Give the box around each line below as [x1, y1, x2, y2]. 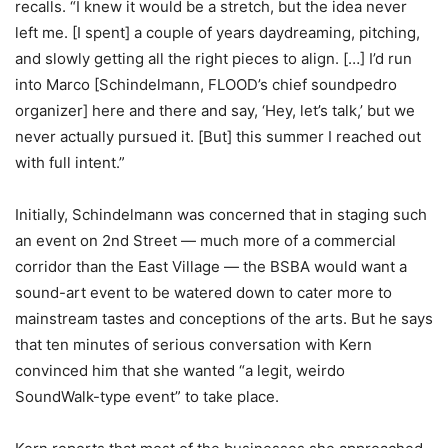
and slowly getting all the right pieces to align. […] [15, 49, 369, 69]
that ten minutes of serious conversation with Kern [15, 335, 372, 355]
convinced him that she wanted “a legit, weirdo [15, 361, 345, 381]
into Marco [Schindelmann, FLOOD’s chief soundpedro [15, 75, 397, 95]
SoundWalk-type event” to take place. [15, 387, 279, 407]
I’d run [369, 49, 412, 69]
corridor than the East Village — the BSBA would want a [15, 257, 407, 277]
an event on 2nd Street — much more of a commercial [15, 231, 396, 251]
